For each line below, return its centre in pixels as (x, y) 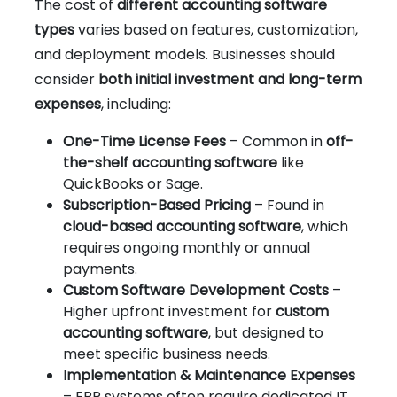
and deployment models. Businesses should (185, 54)
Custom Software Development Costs (196, 290)
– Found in (288, 205)
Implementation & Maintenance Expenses (209, 375)
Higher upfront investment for (169, 311)
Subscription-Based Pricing (157, 205)
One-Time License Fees (144, 141)
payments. (100, 269)
